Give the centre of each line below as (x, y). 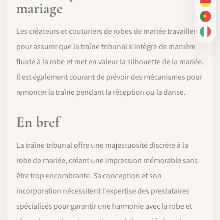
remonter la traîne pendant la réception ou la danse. (101, 92)
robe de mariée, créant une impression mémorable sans (107, 160)
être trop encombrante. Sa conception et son (89, 176)
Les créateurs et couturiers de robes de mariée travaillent (108, 31)
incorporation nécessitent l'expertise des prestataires (103, 191)
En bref (38, 122)
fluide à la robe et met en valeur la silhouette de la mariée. (110, 62)
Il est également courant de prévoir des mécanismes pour (109, 77)
